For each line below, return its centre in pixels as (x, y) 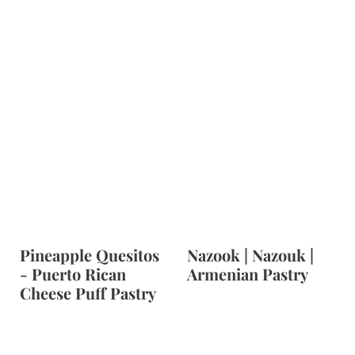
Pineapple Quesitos (89, 255)
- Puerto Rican (73, 274)
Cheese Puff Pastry (88, 293)
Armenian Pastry (248, 274)
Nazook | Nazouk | (250, 255)
